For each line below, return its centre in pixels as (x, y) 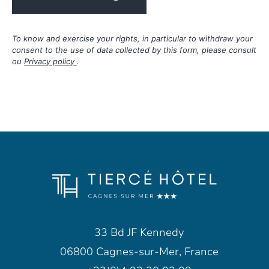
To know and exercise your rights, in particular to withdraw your (132, 39)
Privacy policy (50, 62)
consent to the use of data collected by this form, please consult (134, 50)
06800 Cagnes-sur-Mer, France (139, 252)
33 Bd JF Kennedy (139, 233)
